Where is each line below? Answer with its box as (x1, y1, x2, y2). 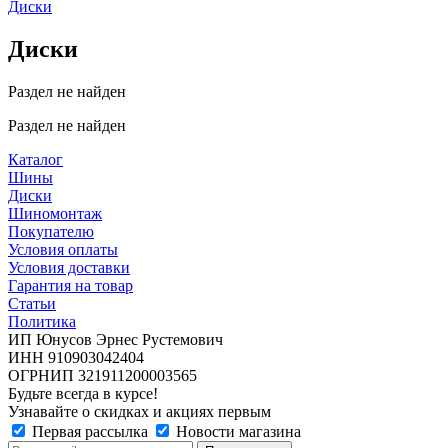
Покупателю (8, 222, 94, 240)
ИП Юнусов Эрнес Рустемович (8, 330, 223, 348)
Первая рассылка (28, 422, 152, 440)
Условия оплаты (8, 240, 118, 258)
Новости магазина (172, 422, 301, 440)
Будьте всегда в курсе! (8, 384, 158, 402)
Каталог (8, 150, 63, 168)
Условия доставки (8, 258, 130, 276)
